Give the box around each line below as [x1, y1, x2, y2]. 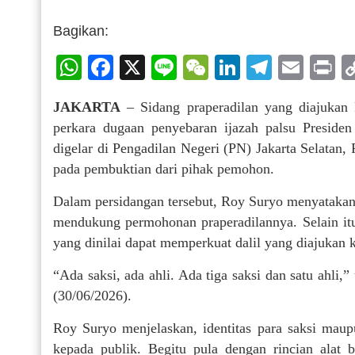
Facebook [113, 53, 226, 82]
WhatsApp [82, 53, 199, 82]
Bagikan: [53, 23, 109, 39]
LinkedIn [240, 53, 337, 82]
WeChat [208, 53, 300, 82]
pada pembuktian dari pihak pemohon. [53, 161, 274, 177]
